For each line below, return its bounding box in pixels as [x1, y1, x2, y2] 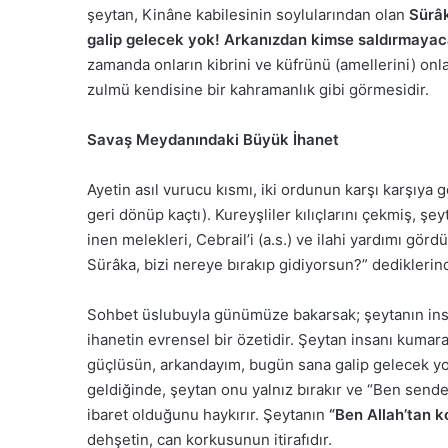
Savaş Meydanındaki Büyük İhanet [87, 129, 339, 149]
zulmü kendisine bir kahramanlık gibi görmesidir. [87, 79, 429, 99]
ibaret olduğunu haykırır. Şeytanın [87, 404, 329, 424]
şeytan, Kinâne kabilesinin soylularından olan [87, 4, 409, 24]
